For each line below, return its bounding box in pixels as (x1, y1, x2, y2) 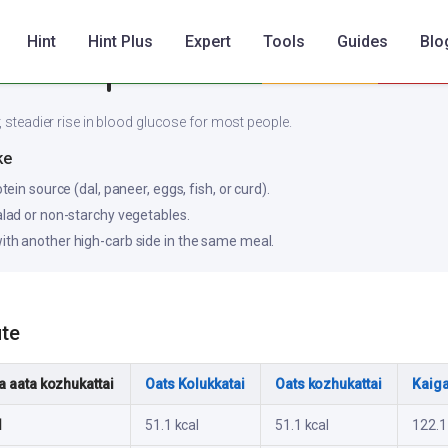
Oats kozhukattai (275, 375, 382, 392)
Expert (185, 32, 231, 51)
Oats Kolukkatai (145, 375, 245, 392)
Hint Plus (88, 32, 153, 51)
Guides (337, 32, 388, 51)
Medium (299, 65, 341, 79)
